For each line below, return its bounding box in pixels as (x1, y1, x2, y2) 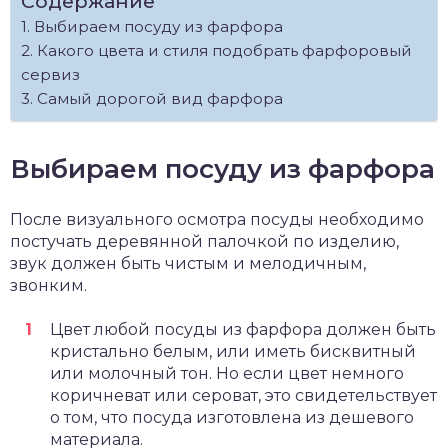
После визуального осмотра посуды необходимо (10, 209, 424, 229)
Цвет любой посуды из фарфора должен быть (50, 319, 436, 339)
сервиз (21, 64, 80, 84)
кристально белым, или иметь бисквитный (50, 341, 416, 361)
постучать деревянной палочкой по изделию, (10, 231, 399, 251)
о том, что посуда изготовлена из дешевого (50, 407, 414, 427)
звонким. (10, 275, 87, 295)
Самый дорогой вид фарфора (37, 88, 283, 108)
